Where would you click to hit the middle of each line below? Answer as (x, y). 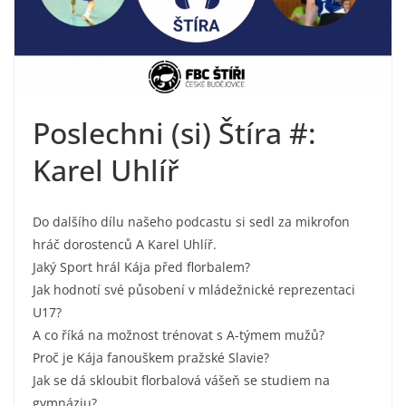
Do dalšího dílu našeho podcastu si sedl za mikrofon (191, 221)
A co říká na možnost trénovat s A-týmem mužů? (179, 334)
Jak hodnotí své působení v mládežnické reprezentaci (194, 289)
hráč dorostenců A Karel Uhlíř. (125, 244)
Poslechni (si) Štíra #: (174, 132)
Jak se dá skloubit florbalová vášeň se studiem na (181, 380)
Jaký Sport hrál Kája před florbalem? (141, 266)
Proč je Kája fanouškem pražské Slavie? (151, 357)
